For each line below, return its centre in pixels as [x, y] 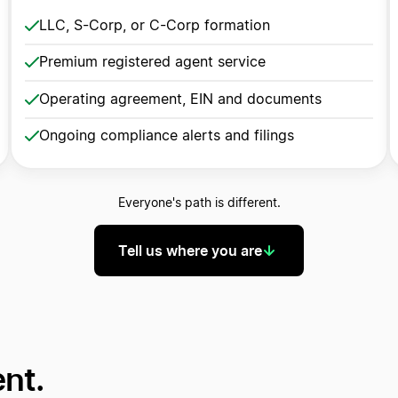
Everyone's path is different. [199, 203]
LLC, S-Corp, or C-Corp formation [155, 25]
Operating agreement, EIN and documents [181, 99]
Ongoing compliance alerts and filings [167, 136]
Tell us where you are [190, 250]
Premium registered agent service [153, 62]
